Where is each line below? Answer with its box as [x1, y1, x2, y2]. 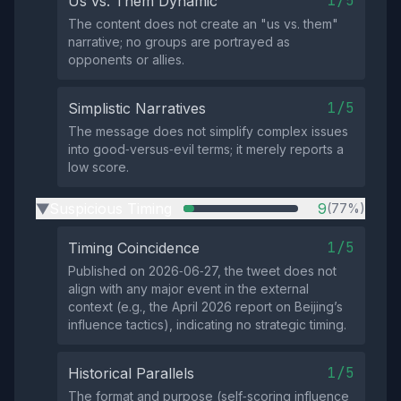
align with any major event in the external [68, 281, 309, 296]
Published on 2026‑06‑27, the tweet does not [68, 263, 337, 278]
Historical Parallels [68, 364, 194, 382]
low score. [68, 159, 129, 175]
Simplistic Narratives [68, 99, 206, 117]
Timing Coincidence [68, 239, 200, 257]
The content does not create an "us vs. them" [68, 16, 338, 31]
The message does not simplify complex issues [68, 124, 348, 139]
